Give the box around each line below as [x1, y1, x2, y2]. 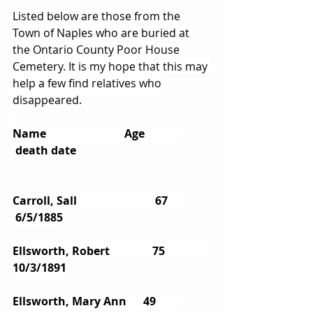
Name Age [13, 125, 91, 141]
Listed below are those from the [13, 8, 183, 24]
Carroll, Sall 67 [13, 192, 108, 208]
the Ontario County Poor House [13, 41, 182, 57]
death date [13, 142, 76, 158]
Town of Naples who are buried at [13, 24, 192, 41]
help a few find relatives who [13, 75, 164, 91]
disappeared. [13, 92, 82, 108]
